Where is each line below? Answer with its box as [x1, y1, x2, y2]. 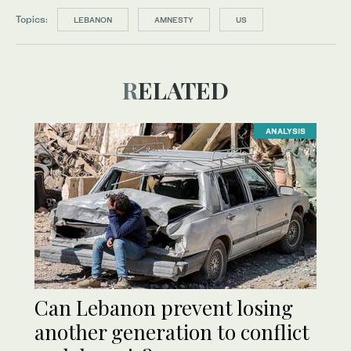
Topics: [16, 13, 48, 25]
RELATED [138, 74, 229, 106]
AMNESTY [154, 14, 194, 24]
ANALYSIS [265, 126, 306, 136]
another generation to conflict [34, 317, 309, 346]
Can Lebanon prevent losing [34, 293, 293, 321]
